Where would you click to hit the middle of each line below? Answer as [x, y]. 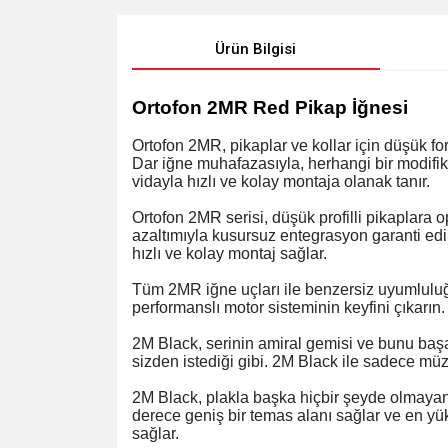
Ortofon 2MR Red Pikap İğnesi [270, 107]
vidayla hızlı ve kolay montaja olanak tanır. [281, 181]
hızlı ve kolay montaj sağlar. [229, 253]
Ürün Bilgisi [256, 49]
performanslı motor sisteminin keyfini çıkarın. [288, 307]
